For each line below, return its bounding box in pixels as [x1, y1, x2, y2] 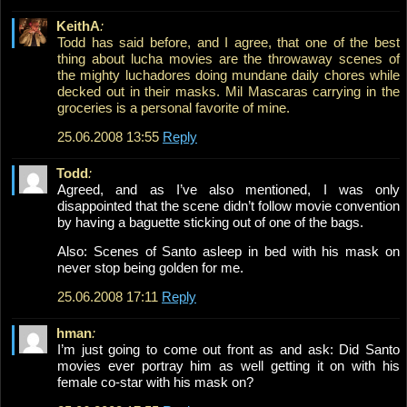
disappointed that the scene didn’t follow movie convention [57, 198, 400, 214]
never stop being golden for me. [57, 260, 243, 276]
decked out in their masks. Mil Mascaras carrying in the [57, 84, 400, 100]
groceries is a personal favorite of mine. [57, 100, 290, 116]
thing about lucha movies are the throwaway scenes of [57, 51, 400, 67]
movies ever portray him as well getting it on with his [57, 358, 400, 374]
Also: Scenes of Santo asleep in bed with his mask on [57, 243, 400, 260]
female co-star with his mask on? [57, 374, 253, 391]
